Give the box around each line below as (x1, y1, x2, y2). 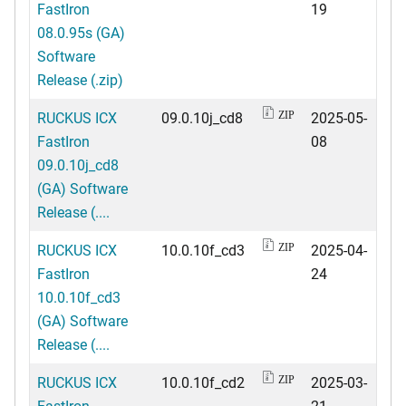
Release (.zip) (37, 69, 123, 89)
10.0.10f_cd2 (161, 372, 245, 391)
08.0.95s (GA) (37, 22, 125, 42)
